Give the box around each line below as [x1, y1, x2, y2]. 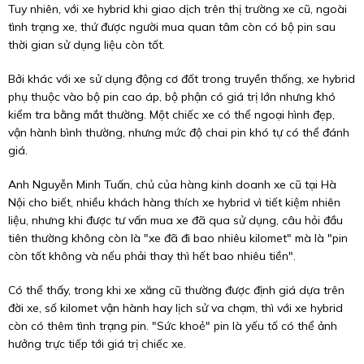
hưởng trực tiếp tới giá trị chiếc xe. [8, 336, 186, 351]
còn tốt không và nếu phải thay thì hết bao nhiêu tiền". [8, 248, 296, 263]
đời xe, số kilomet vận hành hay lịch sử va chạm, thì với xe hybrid [8, 300, 343, 315]
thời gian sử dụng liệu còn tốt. [8, 37, 165, 52]
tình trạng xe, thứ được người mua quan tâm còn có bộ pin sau [8, 19, 336, 34]
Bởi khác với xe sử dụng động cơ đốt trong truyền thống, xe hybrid [8, 71, 355, 86]
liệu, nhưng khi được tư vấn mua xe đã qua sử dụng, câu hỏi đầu [8, 212, 343, 227]
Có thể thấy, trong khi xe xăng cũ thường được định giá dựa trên [8, 282, 344, 297]
